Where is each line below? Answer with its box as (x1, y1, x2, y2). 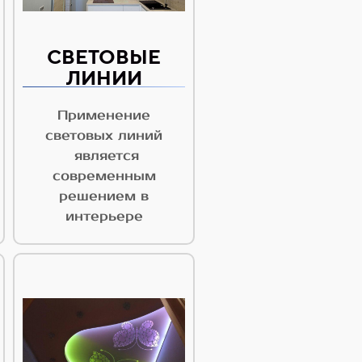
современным (52, 168, 156, 185)
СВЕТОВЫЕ (47, 45, 161, 69)
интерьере (65, 208, 143, 225)
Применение (57, 107, 150, 124)
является (69, 148, 139, 165)
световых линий (45, 128, 162, 145)
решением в (59, 188, 149, 205)
